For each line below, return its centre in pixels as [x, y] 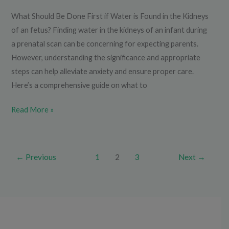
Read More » [33, 110]
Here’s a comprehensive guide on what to [79, 85]
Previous [40, 157]
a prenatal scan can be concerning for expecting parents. [105, 43]
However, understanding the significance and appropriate [106, 57]
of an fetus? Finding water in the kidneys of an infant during [109, 30]
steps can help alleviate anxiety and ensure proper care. [103, 71]
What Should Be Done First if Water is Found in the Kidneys [110, 16]
